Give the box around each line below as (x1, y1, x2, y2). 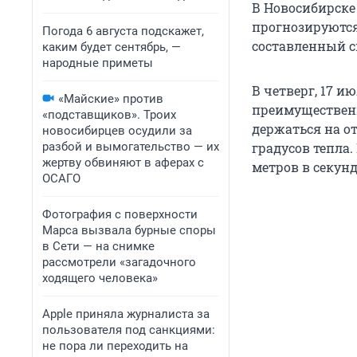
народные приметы (42, 56, 153, 70)
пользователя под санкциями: (42, 323, 215, 337)
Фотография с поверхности (42, 207, 198, 222)
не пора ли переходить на (42, 339, 188, 353)
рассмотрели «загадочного (42, 255, 196, 269)
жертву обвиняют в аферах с (42, 155, 204, 170)
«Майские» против (58, 92, 163, 106)
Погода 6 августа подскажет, (42, 24, 204, 38)
